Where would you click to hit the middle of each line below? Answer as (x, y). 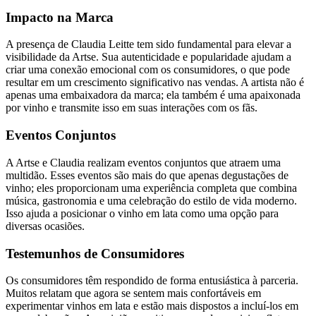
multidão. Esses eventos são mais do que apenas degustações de (147, 175)
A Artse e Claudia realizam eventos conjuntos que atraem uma (143, 162)
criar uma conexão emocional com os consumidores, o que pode (148, 70)
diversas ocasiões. (45, 226)
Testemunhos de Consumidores (95, 253)
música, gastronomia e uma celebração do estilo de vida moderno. (151, 200)
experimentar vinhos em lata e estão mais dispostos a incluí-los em (152, 306)
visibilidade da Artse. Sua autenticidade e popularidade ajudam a (148, 57)
